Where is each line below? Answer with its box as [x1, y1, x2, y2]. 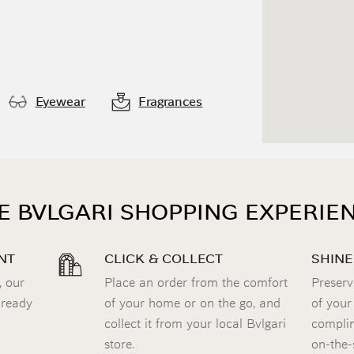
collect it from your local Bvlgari [104, 314, 286, 333]
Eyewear [35, 92, 85, 111]
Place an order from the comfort [104, 273, 288, 292]
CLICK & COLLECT [104, 250, 223, 268]
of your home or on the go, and [104, 294, 281, 312]
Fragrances [138, 92, 203, 111]
